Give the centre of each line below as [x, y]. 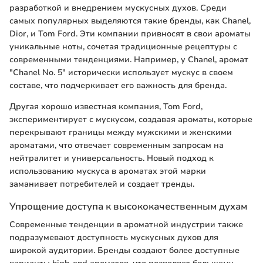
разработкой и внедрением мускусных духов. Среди [118, 8]
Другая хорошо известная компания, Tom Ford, [106, 106]
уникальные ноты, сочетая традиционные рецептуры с [123, 46]
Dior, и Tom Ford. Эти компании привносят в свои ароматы [130, 33]
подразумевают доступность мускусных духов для [114, 238]
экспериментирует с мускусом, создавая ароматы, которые [131, 119]
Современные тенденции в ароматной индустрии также [126, 225]
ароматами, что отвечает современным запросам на [117, 145]
